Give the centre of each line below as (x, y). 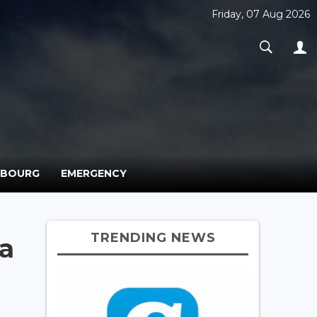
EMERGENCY (94, 173)
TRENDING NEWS (153, 237)
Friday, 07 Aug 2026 (261, 14)
